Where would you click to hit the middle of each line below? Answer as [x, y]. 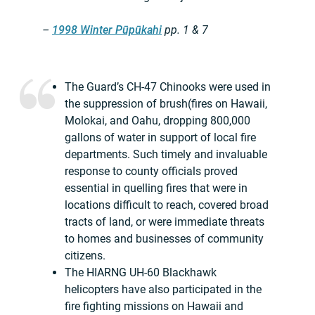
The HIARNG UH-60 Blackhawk [141, 273]
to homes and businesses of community [164, 239]
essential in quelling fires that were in [156, 188]
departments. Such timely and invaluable [166, 155]
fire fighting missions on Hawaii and [154, 307]
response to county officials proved [151, 172]
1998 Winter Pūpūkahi [107, 30]
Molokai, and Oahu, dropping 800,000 [157, 121]
